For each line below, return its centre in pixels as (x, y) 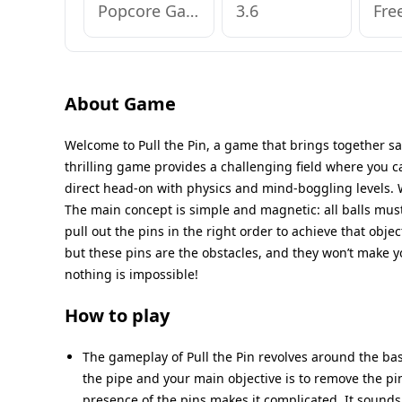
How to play (117, 315)
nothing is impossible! (131, 274)
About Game (120, 103)
